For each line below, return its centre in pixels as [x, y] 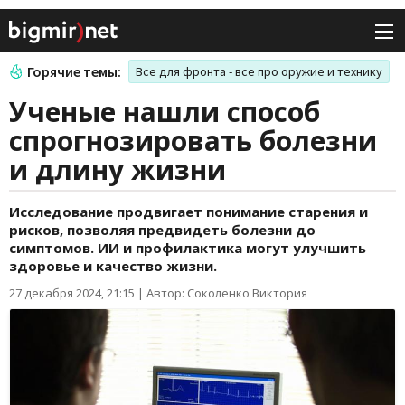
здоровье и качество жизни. [113, 266]
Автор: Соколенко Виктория [227, 293]
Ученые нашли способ [165, 112]
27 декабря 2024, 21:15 [72, 293]
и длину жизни [118, 170]
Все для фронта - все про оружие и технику [259, 72]
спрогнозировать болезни [193, 141]
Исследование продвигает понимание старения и [188, 212]
